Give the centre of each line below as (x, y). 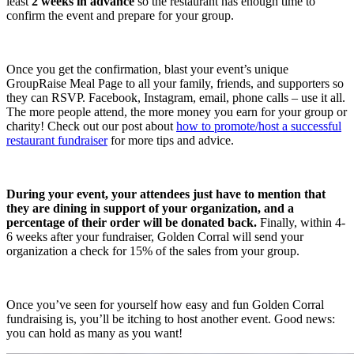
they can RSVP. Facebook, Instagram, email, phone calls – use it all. (176, 97)
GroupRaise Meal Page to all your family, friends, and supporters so (175, 83)
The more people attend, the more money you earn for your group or (177, 111)
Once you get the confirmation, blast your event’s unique (147, 69)
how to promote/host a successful (259, 126)
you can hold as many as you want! (94, 333)
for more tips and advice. (171, 140)
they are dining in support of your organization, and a (150, 208)
